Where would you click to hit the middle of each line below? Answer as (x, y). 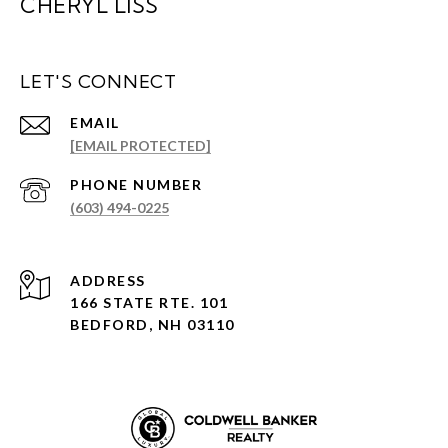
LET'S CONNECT (98, 81)
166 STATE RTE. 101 (149, 302)
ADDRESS (108, 280)
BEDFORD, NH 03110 (152, 324)
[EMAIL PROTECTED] (140, 145)
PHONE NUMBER (136, 184)
